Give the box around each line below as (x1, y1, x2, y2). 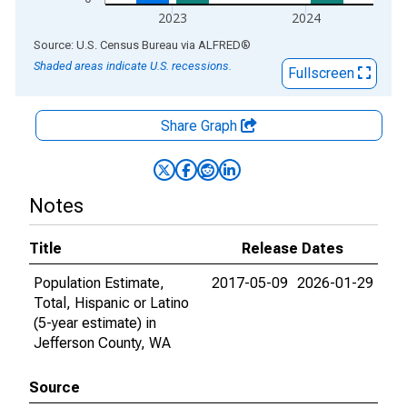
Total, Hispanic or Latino (34, 294, 189, 312)
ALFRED (198, 38, 241, 52)
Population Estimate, (34, 274, 164, 292)
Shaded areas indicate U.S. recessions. (34, 59, 232, 73)
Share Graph (161, 117, 241, 134)
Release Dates (242, 240, 343, 257)
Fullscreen (288, 65, 358, 82)
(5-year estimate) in (34, 314, 156, 332)
